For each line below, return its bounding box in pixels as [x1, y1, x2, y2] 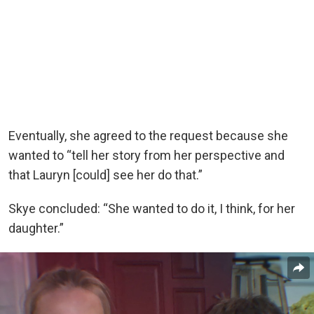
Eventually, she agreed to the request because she [8, 128, 288, 144]
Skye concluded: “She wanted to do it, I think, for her [8, 201, 295, 217]
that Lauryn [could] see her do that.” [8, 168, 203, 183]
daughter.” [8, 221, 64, 236]
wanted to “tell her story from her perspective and [8, 148, 285, 163]
